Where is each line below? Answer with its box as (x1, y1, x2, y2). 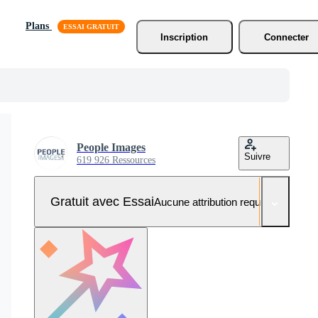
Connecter (264, 31, 309, 43)
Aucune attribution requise (153, 195, 274, 208)
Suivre (244, 151, 270, 162)
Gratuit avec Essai (50, 194, 154, 209)
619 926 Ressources (77, 155, 155, 165)
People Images (77, 141, 146, 153)
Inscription (160, 31, 209, 43)
